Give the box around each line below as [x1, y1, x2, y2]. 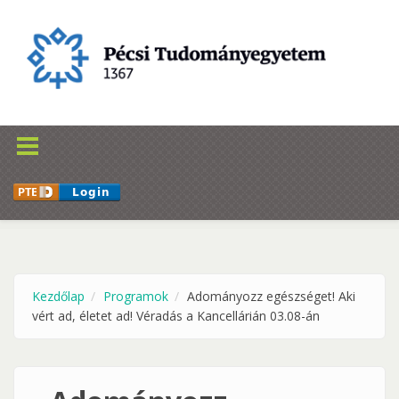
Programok [103, 288, 168, 305]
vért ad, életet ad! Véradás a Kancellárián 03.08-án [32, 307, 320, 324]
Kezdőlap [32, 288, 85, 305]
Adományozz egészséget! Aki [187, 288, 355, 305]
